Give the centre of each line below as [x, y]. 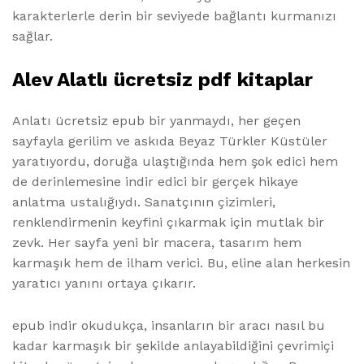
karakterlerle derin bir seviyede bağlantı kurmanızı [174, 15]
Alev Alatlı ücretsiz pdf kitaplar [162, 80]
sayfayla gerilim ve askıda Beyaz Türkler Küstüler [170, 141]
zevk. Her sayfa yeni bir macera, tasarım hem [157, 243]
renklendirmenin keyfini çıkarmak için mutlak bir [168, 223]
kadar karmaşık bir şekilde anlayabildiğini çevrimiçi [173, 346]
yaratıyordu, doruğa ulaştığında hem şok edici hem [175, 162]
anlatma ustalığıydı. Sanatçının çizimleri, [144, 202]
